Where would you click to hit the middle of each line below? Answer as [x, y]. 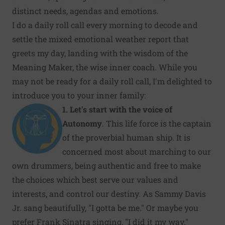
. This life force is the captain [157, 123]
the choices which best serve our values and [95, 179]
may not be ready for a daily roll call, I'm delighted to [112, 81]
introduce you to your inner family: [79, 95]
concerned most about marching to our [137, 151]
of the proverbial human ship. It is [126, 137]
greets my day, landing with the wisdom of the [100, 53]
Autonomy [82, 123]
